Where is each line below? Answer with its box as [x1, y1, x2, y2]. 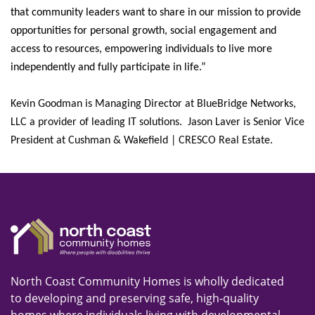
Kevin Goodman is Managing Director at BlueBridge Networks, [11, 98, 296, 110]
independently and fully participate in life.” [11, 61, 206, 73]
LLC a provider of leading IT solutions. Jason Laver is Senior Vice [11, 116, 304, 128]
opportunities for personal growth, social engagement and [11, 25, 276, 37]
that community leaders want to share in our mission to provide [11, 6, 301, 18]
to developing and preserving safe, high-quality [11, 290, 259, 307]
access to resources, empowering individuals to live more [11, 43, 272, 55]
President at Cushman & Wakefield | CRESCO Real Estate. [11, 134, 273, 146]
